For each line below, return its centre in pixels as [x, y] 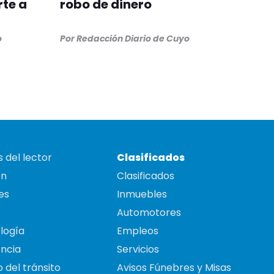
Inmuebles [142, 194]
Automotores [149, 213]
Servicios [138, 250]
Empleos [138, 231]
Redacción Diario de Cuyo [133, 39]
